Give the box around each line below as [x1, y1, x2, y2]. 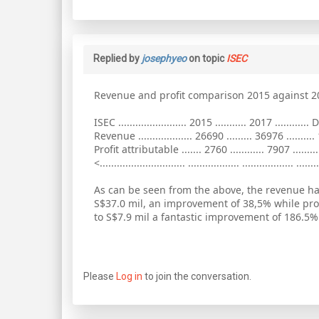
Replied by [93, 53, 142, 65]
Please [83, 271, 116, 283]
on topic [187, 53, 226, 65]
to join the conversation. [142, 271, 251, 283]
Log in [116, 271, 142, 283]
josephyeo [142, 53, 187, 65]
